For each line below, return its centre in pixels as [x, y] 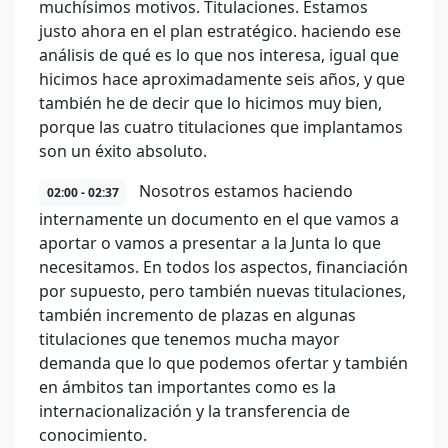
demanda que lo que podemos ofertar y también [223, 363]
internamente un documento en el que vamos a [219, 219]
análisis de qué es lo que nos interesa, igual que [219, 55]
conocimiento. [93, 435]
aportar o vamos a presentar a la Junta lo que [210, 243]
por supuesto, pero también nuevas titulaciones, [222, 291]
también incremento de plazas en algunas [197, 315]
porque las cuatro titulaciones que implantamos [221, 127]
